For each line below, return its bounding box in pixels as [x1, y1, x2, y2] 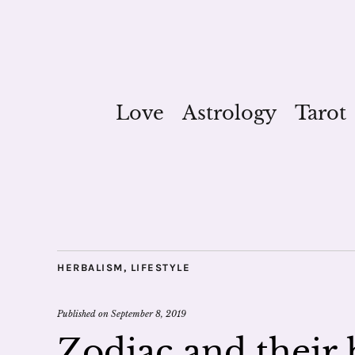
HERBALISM [57, 261, 124, 273]
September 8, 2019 [111, 308, 186, 319]
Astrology [181, 101, 277, 125]
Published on [57, 308, 111, 319]
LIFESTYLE [130, 261, 190, 273]
